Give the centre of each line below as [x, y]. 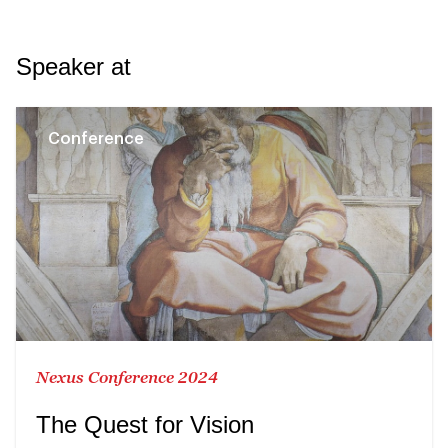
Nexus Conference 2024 [127, 376]
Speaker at [73, 66]
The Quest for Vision [145, 424]
